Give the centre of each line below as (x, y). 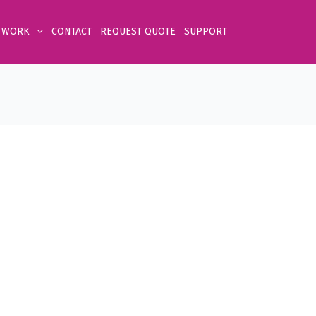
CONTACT (72, 31)
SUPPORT (206, 31)
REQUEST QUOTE (138, 31)
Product (237, 95)
